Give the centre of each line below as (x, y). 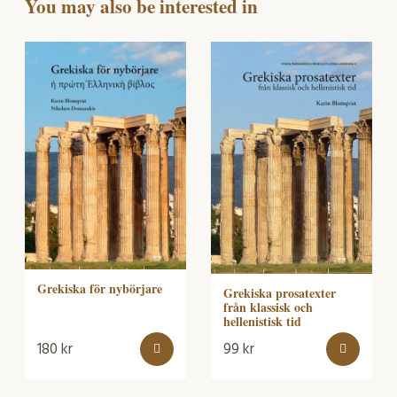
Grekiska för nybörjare (100, 289)
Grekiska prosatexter (280, 293)
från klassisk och (268, 307)
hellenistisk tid (262, 322)
